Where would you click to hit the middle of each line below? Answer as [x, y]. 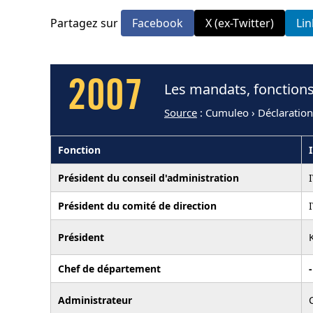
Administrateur [95, 300]
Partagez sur [86, 23]
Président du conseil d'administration [148, 177]
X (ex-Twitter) [240, 23]
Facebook [158, 23]
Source [181, 112]
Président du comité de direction [137, 205]
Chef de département [109, 268]
